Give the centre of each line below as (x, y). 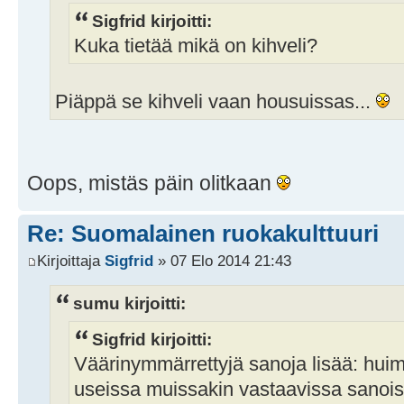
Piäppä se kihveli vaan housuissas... (216, 102)
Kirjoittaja (71, 260)
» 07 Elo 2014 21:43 (222, 260)
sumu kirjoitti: (129, 303)
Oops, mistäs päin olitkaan (152, 184)
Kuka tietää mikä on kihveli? (196, 46)
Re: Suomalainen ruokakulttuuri (203, 234)
